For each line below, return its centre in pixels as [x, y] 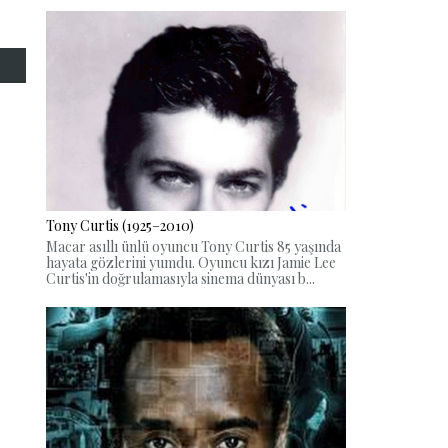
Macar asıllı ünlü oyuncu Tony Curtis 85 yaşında [193, 246]
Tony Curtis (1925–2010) [120, 226]
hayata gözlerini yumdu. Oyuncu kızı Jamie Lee [191, 262]
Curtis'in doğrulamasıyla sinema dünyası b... [180, 278]
